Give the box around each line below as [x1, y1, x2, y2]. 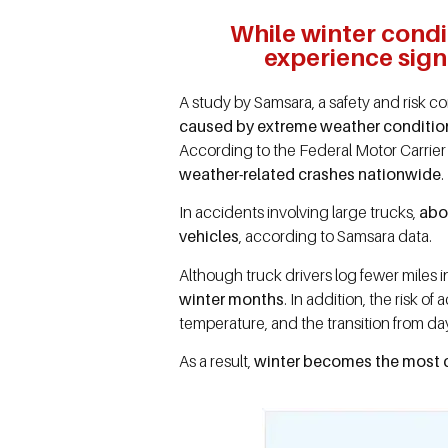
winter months [179, 288, 285, 309]
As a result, [179, 351, 255, 372]
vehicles [179, 226, 240, 247]
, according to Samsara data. [239, 226, 433, 247]
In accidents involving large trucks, [179, 202, 420, 223]
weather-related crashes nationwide [179, 164, 442, 184]
